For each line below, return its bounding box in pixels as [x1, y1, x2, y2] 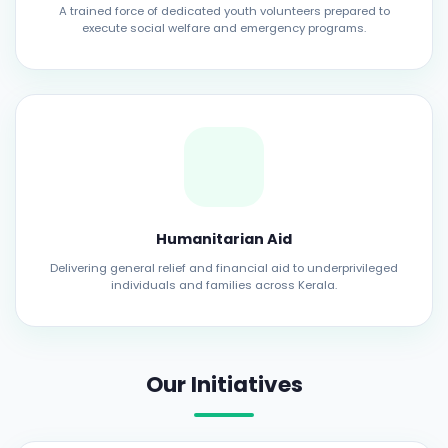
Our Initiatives [145, 369, 303, 400]
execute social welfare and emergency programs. [82, 20, 366, 36]
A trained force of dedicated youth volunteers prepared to [58, 3, 390, 19]
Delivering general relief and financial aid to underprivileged [50, 260, 398, 276]
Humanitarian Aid [156, 229, 292, 249]
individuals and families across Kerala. [111, 277, 337, 293]
